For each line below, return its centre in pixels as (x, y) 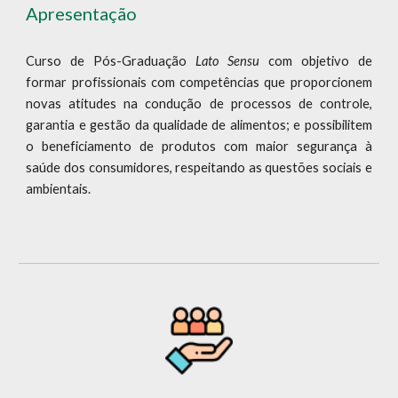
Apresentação (82, 13)
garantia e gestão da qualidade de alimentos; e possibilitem (199, 124)
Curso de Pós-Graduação (111, 60)
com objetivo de (315, 60)
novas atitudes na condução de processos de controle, (199, 103)
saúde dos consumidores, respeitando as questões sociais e (199, 167)
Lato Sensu (227, 60)
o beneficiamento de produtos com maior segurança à (199, 146)
